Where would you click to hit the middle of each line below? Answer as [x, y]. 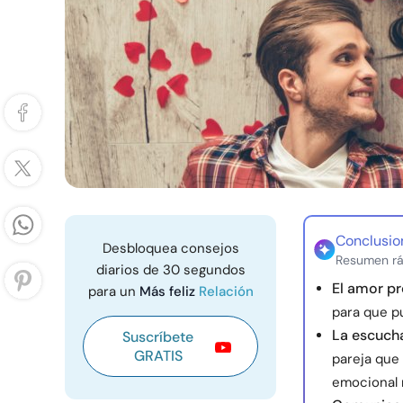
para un [113, 291]
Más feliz [169, 291]
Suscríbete [158, 337]
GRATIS [158, 356]
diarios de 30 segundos [170, 270]
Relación [226, 291]
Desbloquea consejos [170, 248]
